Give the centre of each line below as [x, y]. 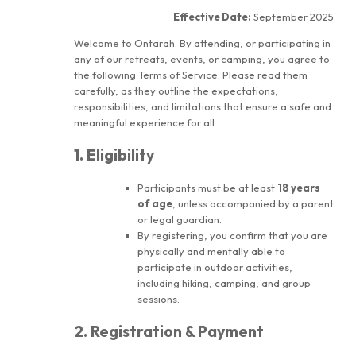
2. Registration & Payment [169, 331]
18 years [299, 188]
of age [155, 204]
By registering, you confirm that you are [232, 236]
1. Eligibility [114, 154]
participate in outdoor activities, [215, 267]
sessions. [159, 299]
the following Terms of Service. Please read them [191, 74]
